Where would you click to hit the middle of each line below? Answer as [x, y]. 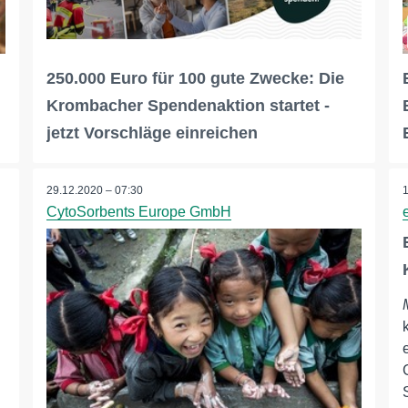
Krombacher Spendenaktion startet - [188, 106]
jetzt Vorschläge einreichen [152, 133]
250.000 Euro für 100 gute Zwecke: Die [195, 79]
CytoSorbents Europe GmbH [138, 212]
